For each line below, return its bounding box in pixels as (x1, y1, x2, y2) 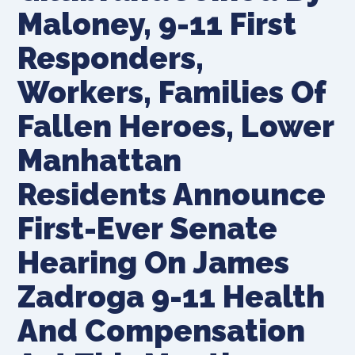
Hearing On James (17, 244, 290, 281)
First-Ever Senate (17, 210, 278, 246)
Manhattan (17, 142, 182, 178)
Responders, (17, 40, 204, 76)
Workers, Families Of (17, 74, 326, 110)
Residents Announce (17, 176, 326, 212)
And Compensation (17, 312, 306, 349)
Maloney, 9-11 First (17, 6, 297, 42)
